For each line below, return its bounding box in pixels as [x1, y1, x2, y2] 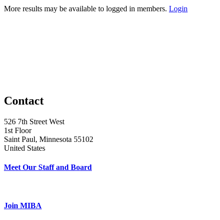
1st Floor [4, 126, 31, 135]
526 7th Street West [4, 117, 64, 126]
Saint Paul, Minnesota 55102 [4, 135, 93, 143]
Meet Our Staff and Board [4, 163, 92, 171]
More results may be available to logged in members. [4, 4, 169, 13]
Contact [4, 94, 44, 107]
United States [4, 143, 45, 152]
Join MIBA [4, 201, 42, 210]
